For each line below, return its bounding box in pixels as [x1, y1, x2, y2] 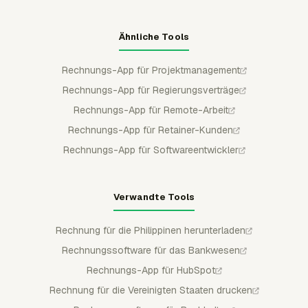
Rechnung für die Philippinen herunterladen [56, 224, 245, 236]
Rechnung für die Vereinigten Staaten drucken [49, 284, 252, 296]
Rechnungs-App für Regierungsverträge [62, 84, 239, 96]
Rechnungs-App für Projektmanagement [61, 64, 240, 76]
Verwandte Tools [113, 191, 195, 203]
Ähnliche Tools [119, 31, 189, 43]
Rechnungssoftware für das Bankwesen [61, 244, 240, 256]
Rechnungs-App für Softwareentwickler [63, 144, 239, 156]
